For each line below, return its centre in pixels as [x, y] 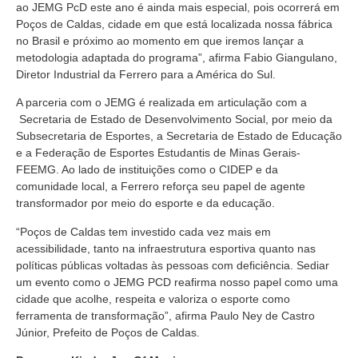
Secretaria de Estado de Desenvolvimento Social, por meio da [174, 119]
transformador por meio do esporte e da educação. [145, 203]
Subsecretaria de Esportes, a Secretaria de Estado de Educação [179, 136]
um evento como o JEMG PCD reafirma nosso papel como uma [177, 282]
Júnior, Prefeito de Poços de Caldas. [108, 332]
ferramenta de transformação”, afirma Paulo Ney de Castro [165, 315]
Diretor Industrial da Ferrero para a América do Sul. [146, 74]
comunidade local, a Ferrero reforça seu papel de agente [161, 187]
